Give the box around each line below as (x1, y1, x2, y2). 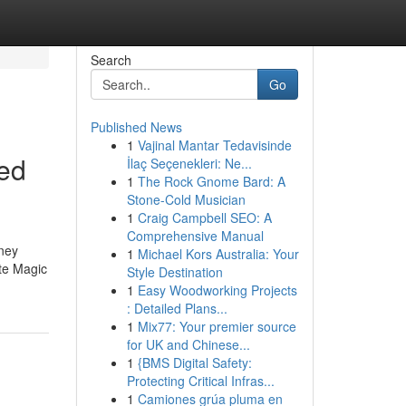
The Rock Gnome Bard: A (137, 172, 285, 190)
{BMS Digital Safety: (137, 353, 252, 372)
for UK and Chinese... (126, 335, 250, 353)
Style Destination (126, 263, 223, 281)
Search (90, 51, 131, 69)
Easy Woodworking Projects (137, 281, 297, 299)
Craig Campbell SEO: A (137, 208, 272, 227)
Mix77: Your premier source (137, 317, 296, 335)
